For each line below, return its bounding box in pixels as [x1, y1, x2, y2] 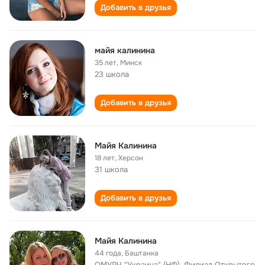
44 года [95, 248, 121, 258]
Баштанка [125, 248, 159, 258]
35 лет [95, 58, 117, 67]
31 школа [95, 164, 128, 174]
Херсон [118, 153, 143, 163]
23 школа [95, 69, 129, 79]
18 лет [95, 153, 115, 163]
